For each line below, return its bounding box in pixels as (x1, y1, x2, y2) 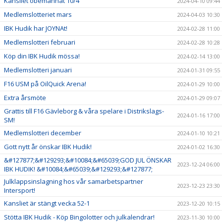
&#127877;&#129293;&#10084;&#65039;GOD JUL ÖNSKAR (4, 156, 171, 165)
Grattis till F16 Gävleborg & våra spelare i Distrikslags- (4, 107, 164, 116)
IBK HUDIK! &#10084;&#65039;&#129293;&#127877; (4, 165, 153, 174)
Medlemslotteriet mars (4, 10, 72, 19)
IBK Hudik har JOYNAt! (4, 24, 67, 33)
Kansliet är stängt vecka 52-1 (4, 199, 90, 208)
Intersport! (4, 186, 35, 195)
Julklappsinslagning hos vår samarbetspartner (4, 177, 143, 186)
